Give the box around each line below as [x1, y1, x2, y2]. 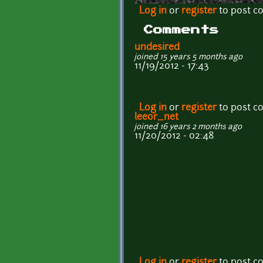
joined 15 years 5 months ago [134, 53, 242, 62]
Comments [144, 25, 219, 35]
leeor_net [134, 113, 178, 123]
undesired [134, 43, 180, 53]
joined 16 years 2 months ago [134, 123, 242, 131]
